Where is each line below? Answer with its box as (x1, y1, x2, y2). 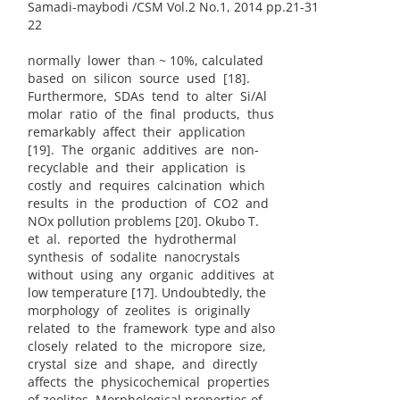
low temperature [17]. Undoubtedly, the (28, 284, 266, 302)
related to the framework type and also (28, 320, 275, 337)
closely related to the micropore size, (28, 337, 266, 355)
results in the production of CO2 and (28, 195, 269, 212)
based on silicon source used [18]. (28, 70, 250, 87)
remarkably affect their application (28, 123, 246, 141)
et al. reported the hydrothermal (28, 230, 237, 248)
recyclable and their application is (28, 159, 246, 177)
